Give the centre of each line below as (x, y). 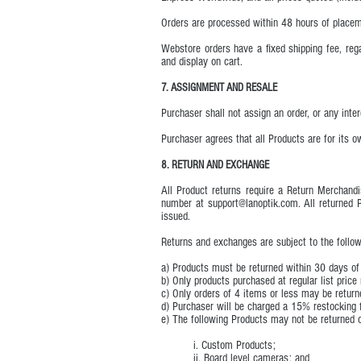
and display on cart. (202, 62)
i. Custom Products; (218, 345)
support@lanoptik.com (253, 203)
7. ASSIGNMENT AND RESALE (219, 88)
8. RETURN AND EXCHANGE (215, 165)
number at (185, 203)
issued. (176, 216)
